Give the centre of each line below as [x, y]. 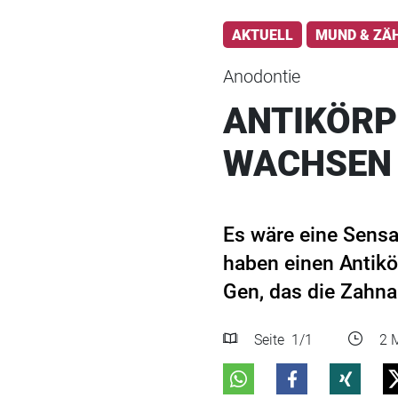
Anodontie [262, 77]
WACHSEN [307, 164]
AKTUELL [263, 35]
